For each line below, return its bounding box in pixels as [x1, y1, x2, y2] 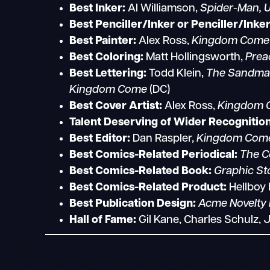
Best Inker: [69, 2, 126, 14]
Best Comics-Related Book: [69, 165, 212, 177]
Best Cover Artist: [69, 100, 163, 112]
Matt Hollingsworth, [146, 51, 246, 63]
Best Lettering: [69, 67, 147, 80]
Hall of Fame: [69, 214, 137, 226]
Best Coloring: [69, 51, 146, 63]
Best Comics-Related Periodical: [69, 149, 238, 161]
